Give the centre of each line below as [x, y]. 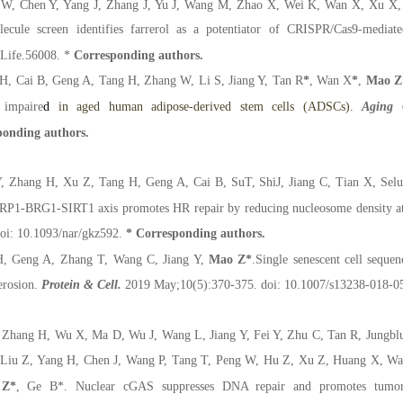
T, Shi [260, 182]
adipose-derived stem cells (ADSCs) [251, 106]
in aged [79, 106]
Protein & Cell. [81, 285]
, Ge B [37, 387]
